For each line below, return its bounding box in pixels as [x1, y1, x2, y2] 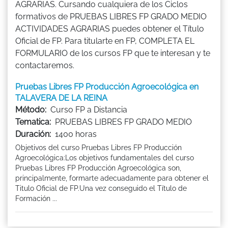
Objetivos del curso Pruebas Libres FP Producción [15, 143, 182, 152]
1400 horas [55, 129, 97, 139]
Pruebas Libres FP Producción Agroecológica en [15, 81, 198, 92]
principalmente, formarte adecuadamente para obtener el [15, 174, 209, 182]
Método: [15, 104, 46, 115]
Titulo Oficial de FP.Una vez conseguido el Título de [15, 184, 187, 192]
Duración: [15, 129, 51, 139]
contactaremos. [15, 60, 74, 70]
